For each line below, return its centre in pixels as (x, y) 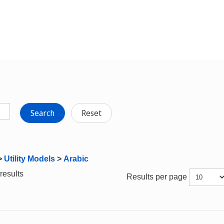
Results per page (158, 176)
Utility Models (29, 159)
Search (42, 113)
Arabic (76, 159)
